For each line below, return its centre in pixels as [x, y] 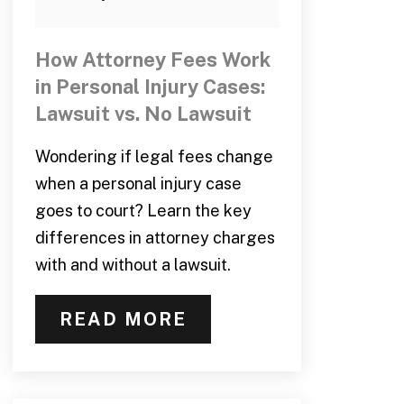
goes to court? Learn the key [143, 210]
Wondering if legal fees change [154, 156]
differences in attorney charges [155, 237]
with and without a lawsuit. [133, 264]
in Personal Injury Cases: [150, 86]
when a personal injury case [138, 183]
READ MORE [123, 319]
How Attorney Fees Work [152, 59]
